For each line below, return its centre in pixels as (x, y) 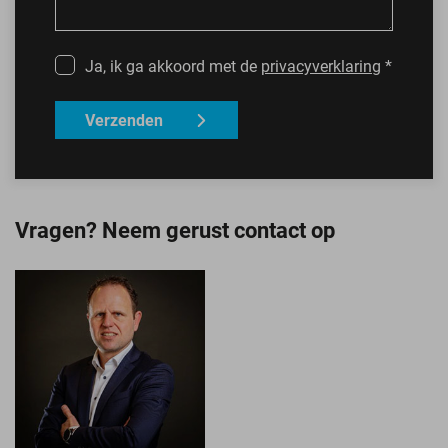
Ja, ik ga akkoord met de (171, 65)
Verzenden (124, 119)
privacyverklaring (321, 65)
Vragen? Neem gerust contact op (175, 229)
